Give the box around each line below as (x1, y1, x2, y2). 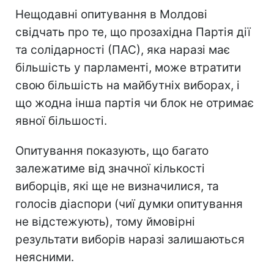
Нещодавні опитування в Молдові (15, 7, 207, 21)
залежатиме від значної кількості (15, 161, 205, 176)
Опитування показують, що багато (15, 143, 209, 158)
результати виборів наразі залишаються (15, 232, 245, 246)
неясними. (15, 250, 74, 264)
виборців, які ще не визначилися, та (15, 179, 219, 193)
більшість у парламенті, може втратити (15, 60, 241, 75)
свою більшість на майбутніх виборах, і (15, 78, 240, 92)
